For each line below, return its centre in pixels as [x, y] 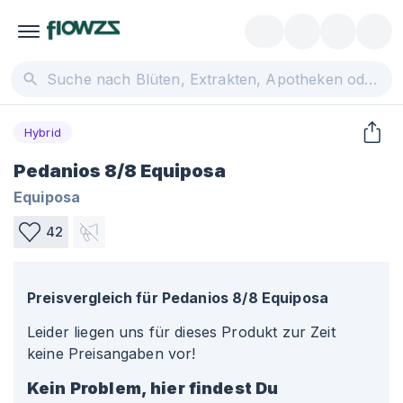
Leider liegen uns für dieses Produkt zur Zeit [181, 332]
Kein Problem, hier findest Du [153, 388]
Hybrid [43, 132]
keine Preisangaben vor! [112, 354]
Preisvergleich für [93, 298]
